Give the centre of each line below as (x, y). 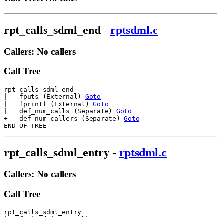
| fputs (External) (45, 97)
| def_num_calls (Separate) (60, 111)
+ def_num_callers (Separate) (64, 118)
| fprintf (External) (48, 104)
